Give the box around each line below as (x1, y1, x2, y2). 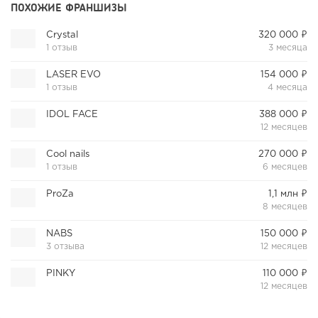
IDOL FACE (46, 111, 99, 119)
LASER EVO (46, 71, 102, 79)
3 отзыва (46, 243, 85, 251)
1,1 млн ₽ (268, 190, 307, 199)
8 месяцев (262, 203, 307, 212)
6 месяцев (262, 163, 307, 172)
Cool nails (46, 150, 90, 159)
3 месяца (268, 44, 307, 53)
